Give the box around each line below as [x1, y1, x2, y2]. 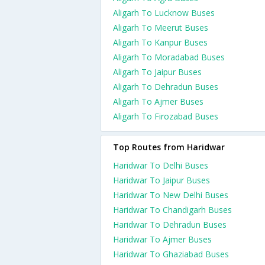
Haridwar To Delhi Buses [113, 160, 208, 171]
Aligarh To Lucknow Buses [113, 7, 215, 18]
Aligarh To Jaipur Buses [113, 66, 202, 77]
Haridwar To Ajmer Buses [113, 234, 212, 245]
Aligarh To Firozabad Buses [113, 111, 218, 122]
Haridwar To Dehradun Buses [113, 219, 227, 230]
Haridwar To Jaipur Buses [113, 174, 210, 186]
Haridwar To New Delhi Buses [113, 189, 228, 201]
